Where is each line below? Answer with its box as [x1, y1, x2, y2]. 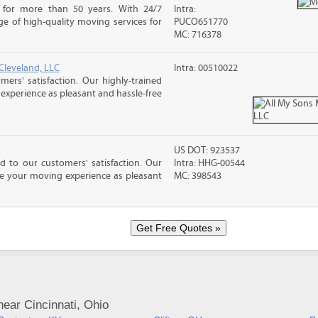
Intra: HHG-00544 [174, 158, 246, 169]
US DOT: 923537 [174, 145, 241, 156]
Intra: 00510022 [174, 62, 238, 74]
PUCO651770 [174, 16, 229, 28]
